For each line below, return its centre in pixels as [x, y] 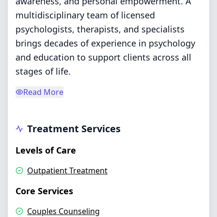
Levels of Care [46, 150]
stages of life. [43, 71]
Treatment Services [74, 129]
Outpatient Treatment [67, 170]
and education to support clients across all [103, 57]
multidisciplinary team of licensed [85, 15]
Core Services [44, 191]
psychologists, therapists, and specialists [100, 29]
